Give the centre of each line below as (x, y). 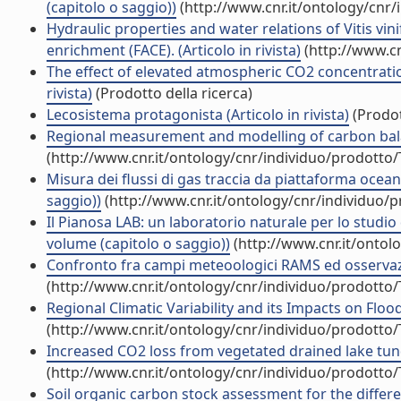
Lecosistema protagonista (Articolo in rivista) (198, 115)
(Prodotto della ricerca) (172, 93)
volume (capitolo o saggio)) (138, 243)
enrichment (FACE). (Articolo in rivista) (174, 50)
